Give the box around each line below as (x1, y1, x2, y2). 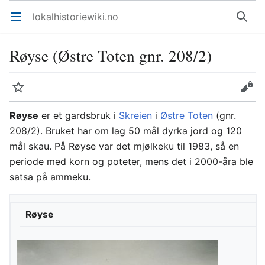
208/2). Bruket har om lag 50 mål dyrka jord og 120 (9, 125, 242, 137)
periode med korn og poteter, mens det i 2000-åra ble (9, 156, 253, 167)
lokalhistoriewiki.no (33, 11, 118, 22)
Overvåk (20, 87, 28, 99)
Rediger (247, 87, 255, 99)
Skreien (119, 109, 152, 121)
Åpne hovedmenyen (17, 17, 25, 28)
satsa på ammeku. (9, 171, 91, 183)
